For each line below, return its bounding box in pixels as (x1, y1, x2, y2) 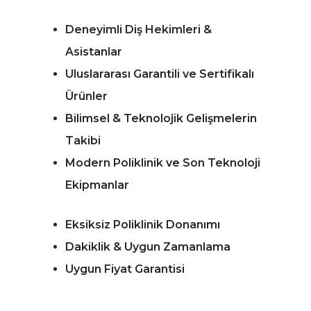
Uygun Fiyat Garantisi (65, 262, 185, 276)
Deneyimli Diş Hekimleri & (65, 23, 212, 37)
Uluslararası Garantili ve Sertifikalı (65, 67, 254, 81)
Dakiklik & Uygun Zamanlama (65, 240, 230, 254)
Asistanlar (65, 45, 122, 59)
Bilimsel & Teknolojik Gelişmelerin (65, 112, 257, 126)
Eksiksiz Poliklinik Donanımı (65, 218, 220, 232)
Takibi (65, 134, 101, 148)
